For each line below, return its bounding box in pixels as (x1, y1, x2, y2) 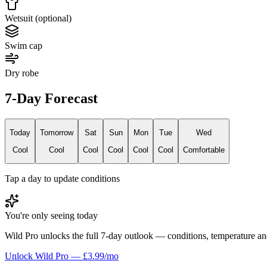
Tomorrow (40, 128, 73, 138)
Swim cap (5, 41, 42, 51)
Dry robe (5, 68, 39, 79)
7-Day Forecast (5, 91, 98, 107)
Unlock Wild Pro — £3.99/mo (5, 251, 119, 262)
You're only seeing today (5, 210, 98, 221)
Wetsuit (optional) (5, 13, 72, 24)
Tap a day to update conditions (5, 173, 120, 184)
